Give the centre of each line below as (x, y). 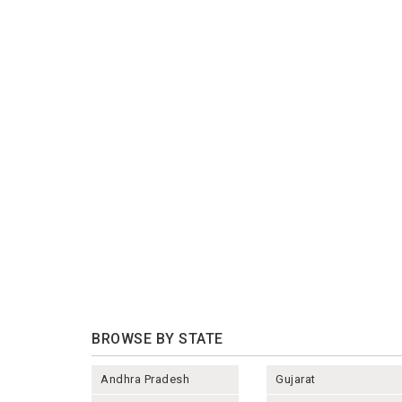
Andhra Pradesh (145, 379)
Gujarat (296, 379)
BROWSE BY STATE (157, 338)
